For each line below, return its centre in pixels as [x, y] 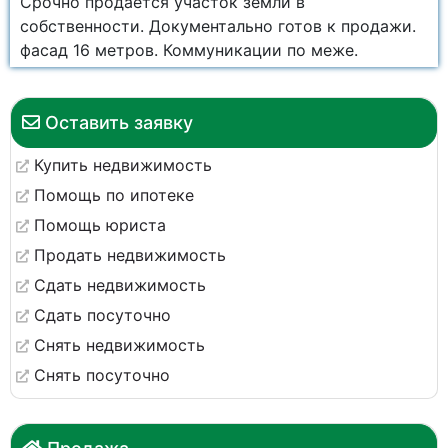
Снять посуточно [102, 375]
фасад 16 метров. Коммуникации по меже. [191, 50]
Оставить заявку [119, 122]
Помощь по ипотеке [114, 195]
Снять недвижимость [119, 345]
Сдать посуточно [102, 315]
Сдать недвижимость [120, 285]
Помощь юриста [100, 225]
